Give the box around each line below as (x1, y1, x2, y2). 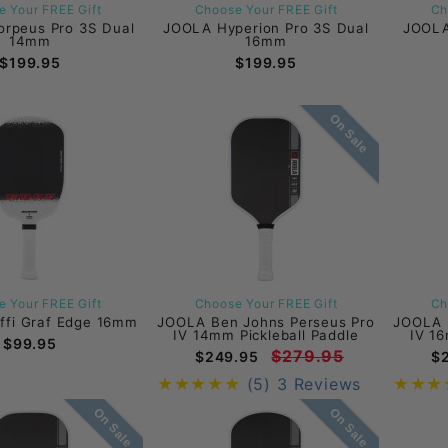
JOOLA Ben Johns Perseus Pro (157, 313, 375, 330)
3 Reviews (276, 373, 362, 394)
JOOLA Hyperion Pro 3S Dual (163, 19, 369, 36)
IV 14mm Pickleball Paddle (173, 326, 359, 343)
